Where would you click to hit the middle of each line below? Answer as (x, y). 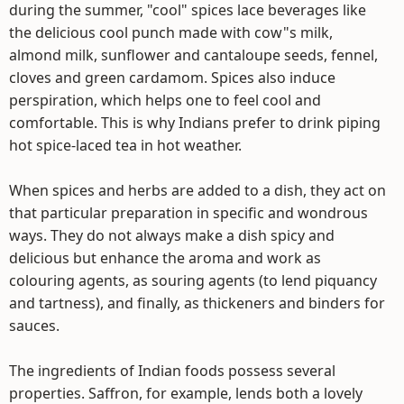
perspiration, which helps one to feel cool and (165, 100)
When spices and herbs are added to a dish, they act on (197, 190)
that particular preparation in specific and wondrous (188, 213)
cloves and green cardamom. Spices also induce (172, 78)
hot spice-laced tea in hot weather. (125, 145)
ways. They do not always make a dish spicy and (172, 235)
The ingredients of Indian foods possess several (172, 371)
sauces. (34, 326)
